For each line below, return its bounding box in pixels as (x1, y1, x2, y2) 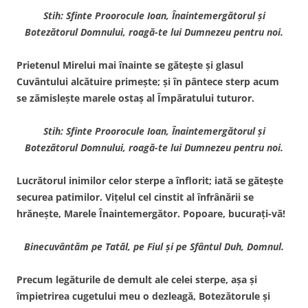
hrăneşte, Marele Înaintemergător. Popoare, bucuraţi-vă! (16, 206, 285, 220)
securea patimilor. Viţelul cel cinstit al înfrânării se (16, 190, 254, 203)
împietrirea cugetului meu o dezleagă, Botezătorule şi (16, 289, 270, 302)
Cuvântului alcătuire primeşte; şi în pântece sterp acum (16, 74, 279, 88)
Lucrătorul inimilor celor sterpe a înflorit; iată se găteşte (16, 173, 283, 187)
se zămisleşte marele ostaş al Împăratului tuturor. (16, 91, 254, 104)
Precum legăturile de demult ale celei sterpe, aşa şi (16, 272, 257, 286)
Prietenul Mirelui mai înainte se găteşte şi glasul (16, 58, 243, 71)
